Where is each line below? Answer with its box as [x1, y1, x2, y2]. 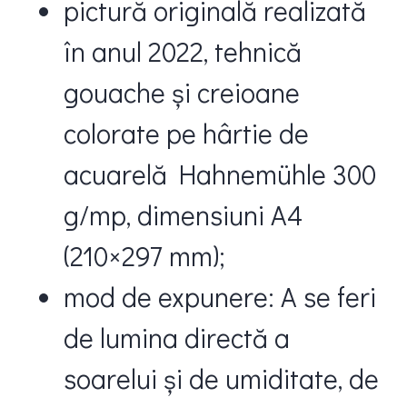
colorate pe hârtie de [64, 115, 309, 152]
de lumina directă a [64, 320, 290, 356]
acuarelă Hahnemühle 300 [64, 156, 376, 193]
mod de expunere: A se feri [64, 279, 376, 315]
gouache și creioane [64, 74, 300, 111]
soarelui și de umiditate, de [64, 361, 379, 397]
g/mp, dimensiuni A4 [64, 197, 303, 233]
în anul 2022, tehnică [64, 34, 302, 70]
